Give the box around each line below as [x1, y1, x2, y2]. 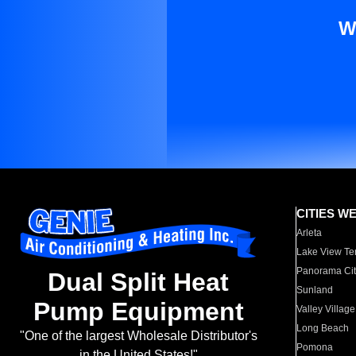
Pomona [296, 342, 334, 353]
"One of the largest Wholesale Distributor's [19, 329, 257, 343]
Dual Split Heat [48, 268, 229, 297]
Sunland [296, 284, 334, 296]
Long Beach [296, 323, 350, 334]
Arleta [296, 227, 323, 238]
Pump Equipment [33, 297, 244, 327]
